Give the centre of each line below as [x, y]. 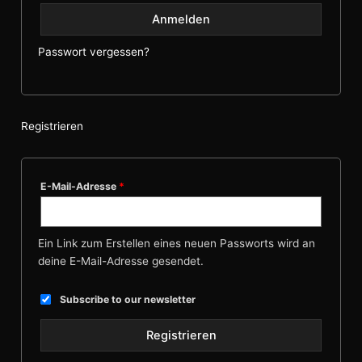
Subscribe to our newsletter [127, 300]
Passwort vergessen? [93, 52]
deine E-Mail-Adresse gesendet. [120, 261]
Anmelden [181, 20]
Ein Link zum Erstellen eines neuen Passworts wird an [176, 244]
